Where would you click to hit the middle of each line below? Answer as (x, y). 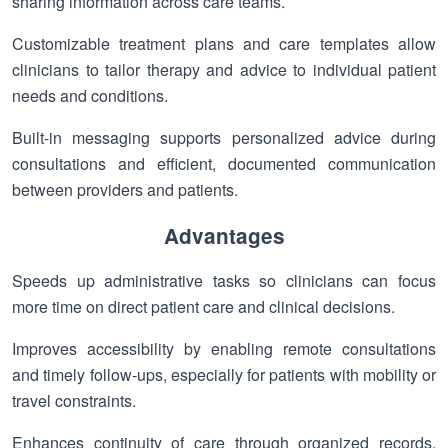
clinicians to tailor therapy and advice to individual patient (224, 69)
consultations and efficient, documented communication (224, 163)
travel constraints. (74, 400)
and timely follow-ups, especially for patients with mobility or (224, 374)
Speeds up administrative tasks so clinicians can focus (224, 280)
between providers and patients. (125, 189)
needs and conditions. (90, 95)
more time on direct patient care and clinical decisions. (203, 306)
